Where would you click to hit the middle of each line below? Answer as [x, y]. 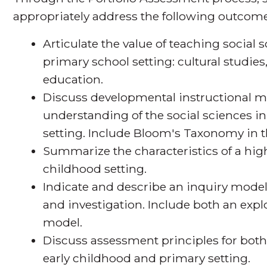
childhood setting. [95, 169]
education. [73, 80]
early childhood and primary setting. [147, 258]
